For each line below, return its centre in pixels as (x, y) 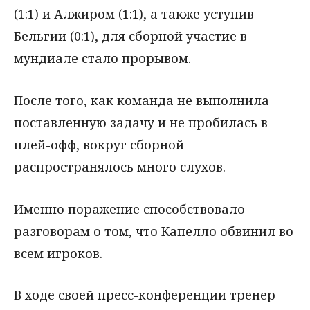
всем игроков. (58, 253)
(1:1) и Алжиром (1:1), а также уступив (134, 13)
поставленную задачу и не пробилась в (141, 122)
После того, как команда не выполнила (142, 100)
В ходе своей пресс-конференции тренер (145, 295)
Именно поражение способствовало (129, 209)
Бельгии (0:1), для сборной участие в (130, 36)
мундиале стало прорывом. (102, 58)
